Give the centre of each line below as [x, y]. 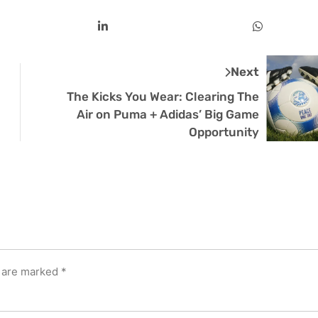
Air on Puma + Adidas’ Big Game [168, 114]
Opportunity [224, 132]
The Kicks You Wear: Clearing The [163, 96]
